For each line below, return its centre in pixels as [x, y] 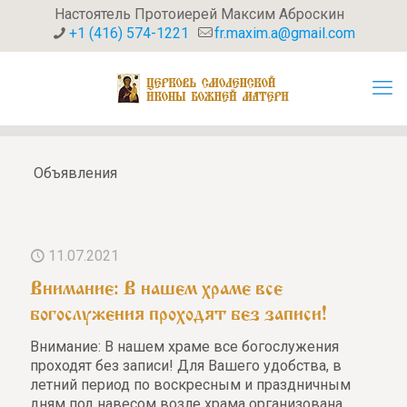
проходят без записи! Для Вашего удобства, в [186, 366]
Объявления [75, 173]
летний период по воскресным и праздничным [190, 385]
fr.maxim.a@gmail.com [284, 33]
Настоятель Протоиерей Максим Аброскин [199, 14]
